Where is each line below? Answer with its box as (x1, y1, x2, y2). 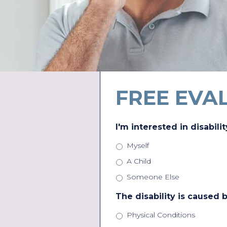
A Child (127, 157, 151, 166)
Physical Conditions (127, 210, 195, 219)
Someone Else (127, 172, 179, 181)
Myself (127, 141, 149, 150)
